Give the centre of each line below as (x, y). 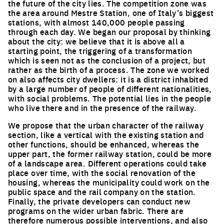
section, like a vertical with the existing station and (106, 134)
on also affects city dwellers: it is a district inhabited (108, 79)
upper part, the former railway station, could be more (110, 153)
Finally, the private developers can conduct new (99, 201)
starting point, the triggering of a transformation (100, 50)
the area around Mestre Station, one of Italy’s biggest (111, 12)
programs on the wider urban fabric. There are (96, 210)
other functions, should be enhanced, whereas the (104, 144)
